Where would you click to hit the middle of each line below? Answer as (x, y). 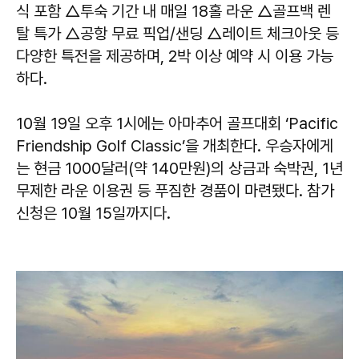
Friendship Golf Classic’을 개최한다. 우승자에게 (175, 145)
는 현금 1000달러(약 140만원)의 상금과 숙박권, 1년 (179, 168)
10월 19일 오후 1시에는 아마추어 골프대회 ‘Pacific (177, 123)
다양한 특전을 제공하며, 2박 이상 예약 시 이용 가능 (175, 56)
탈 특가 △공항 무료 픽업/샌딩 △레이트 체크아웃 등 (177, 33)
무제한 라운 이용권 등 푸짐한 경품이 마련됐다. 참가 (175, 190)
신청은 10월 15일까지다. (93, 213)
